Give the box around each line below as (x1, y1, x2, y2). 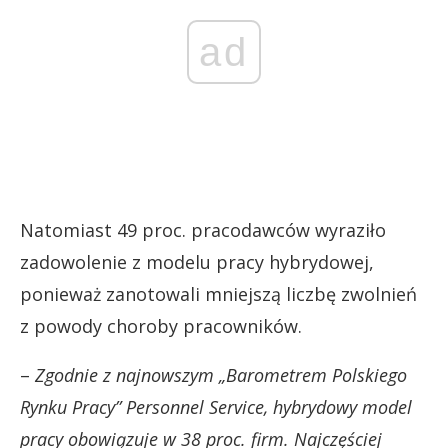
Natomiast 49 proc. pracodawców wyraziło (20, 218, 386, 242)
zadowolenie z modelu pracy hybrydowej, (20, 250, 374, 274)
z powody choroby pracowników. (20, 314, 302, 338)
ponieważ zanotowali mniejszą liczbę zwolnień (20, 282, 417, 306)
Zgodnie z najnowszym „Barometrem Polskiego (35, 363, 407, 387)
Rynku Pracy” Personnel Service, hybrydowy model (20, 395, 412, 419)
